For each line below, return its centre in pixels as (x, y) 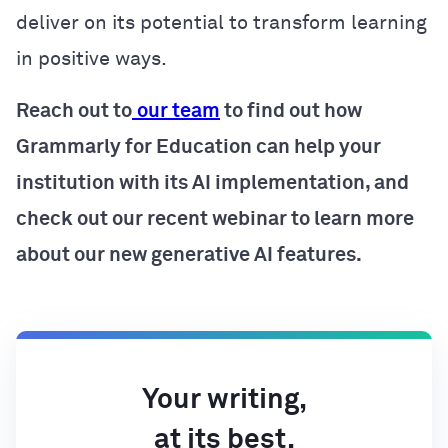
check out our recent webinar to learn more (215, 218)
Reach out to (74, 110)
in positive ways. (91, 58)
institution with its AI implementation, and (212, 182)
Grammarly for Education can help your (198, 146)
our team (178, 110)
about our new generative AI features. (189, 254)
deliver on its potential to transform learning (221, 22)
